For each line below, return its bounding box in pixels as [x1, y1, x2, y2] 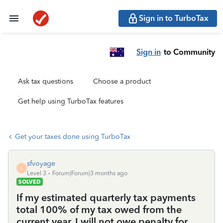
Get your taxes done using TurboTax [15, 132, 130, 141]
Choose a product [93, 77, 151, 86]
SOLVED [18, 178, 41, 185]
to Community [164, 47, 215, 57]
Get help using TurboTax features [18, 97, 123, 106]
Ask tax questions [18, 77, 73, 86]
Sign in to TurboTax [139, 13, 209, 23]
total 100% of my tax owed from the [16, 204, 182, 216]
